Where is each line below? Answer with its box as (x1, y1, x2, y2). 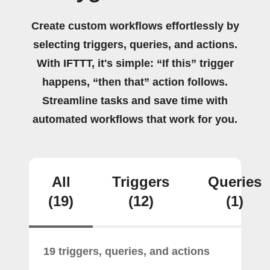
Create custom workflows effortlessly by (31, 20, 239, 32)
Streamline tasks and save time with (42, 95, 228, 107)
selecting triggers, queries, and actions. (33, 39, 237, 51)
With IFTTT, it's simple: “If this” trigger (36, 57, 234, 69)
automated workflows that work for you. (33, 113, 237, 125)
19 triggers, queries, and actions (43, 245, 210, 257)
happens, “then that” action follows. (42, 76, 228, 88)
